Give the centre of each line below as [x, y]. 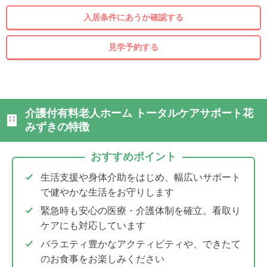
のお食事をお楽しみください [103, 259]
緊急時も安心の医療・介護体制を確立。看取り [141, 211]
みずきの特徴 [57, 127]
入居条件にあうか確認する [133, 18]
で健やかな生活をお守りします [107, 193]
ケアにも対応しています [93, 226]
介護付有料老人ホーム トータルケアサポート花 [139, 114]
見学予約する [133, 47]
